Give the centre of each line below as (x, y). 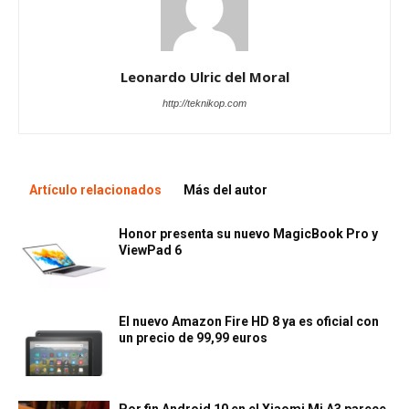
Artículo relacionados (95, 190)
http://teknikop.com (204, 104)
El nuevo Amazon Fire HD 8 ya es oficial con (249, 322)
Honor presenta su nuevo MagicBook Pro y (248, 234)
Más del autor (225, 190)
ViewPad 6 (150, 251)
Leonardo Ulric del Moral (204, 77)
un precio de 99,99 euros (193, 338)
